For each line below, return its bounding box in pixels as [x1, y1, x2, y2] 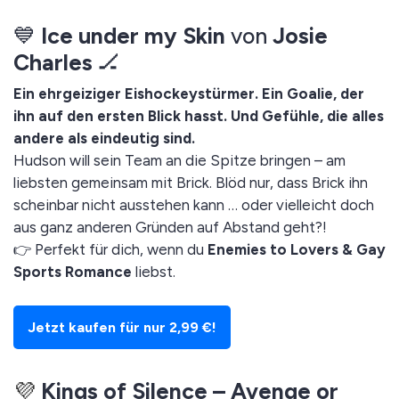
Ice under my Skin [41, 21, 225, 49]
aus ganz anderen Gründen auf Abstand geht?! [13, 217, 327, 236]
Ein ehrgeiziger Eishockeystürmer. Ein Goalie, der [13, 84, 364, 102]
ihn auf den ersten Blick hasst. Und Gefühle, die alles [13, 106, 384, 125]
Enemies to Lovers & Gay [208, 240, 386, 258]
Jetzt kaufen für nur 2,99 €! [28, 318, 216, 336]
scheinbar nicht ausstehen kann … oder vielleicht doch [13, 195, 374, 214]
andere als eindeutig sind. [13, 128, 195, 147]
